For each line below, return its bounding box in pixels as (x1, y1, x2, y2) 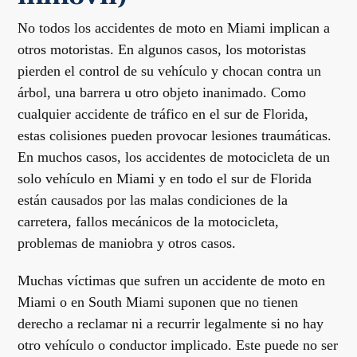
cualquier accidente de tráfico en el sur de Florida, (18, 106, 309, 122)
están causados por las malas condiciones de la (18, 192, 288, 208)
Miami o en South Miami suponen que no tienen (18, 294, 299, 310)
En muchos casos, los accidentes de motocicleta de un (18, 149, 331, 165)
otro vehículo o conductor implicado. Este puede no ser (18, 337, 339, 353)
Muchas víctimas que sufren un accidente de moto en (18, 273, 326, 288)
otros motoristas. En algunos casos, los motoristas (18, 41, 307, 57)
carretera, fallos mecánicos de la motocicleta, (18, 214, 280, 229)
